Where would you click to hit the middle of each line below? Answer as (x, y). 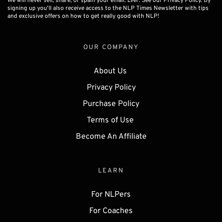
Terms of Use (111, 120)
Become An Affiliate (111, 137)
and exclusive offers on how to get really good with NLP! (83, 16)
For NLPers (111, 194)
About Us (111, 71)
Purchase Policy (111, 104)
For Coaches (111, 211)
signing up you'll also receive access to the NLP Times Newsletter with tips (108, 8)
